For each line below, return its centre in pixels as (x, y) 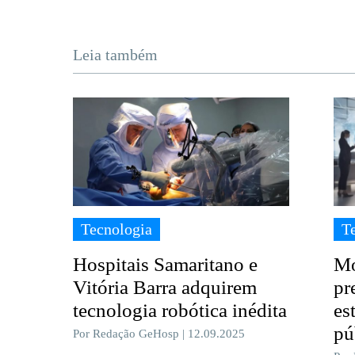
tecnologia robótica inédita (180, 310)
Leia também (116, 55)
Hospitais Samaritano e (166, 264)
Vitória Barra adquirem (165, 287)
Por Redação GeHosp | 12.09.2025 (159, 333)
